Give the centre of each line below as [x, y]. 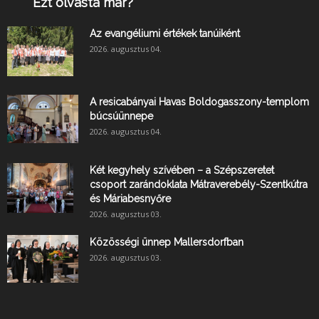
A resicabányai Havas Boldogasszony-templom [199, 102]
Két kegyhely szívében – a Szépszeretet [182, 171]
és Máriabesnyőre [130, 199]
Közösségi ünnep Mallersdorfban [167, 242]
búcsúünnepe [121, 116]
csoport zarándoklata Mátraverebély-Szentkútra [199, 185]
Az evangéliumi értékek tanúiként [165, 34]
